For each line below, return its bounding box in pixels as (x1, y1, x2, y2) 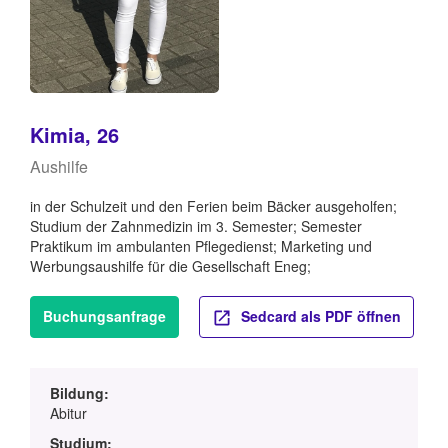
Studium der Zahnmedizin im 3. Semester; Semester (30, 216, 362, 237)
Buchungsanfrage (43, 306, 166, 327)
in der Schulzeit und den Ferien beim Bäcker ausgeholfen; (30, 196, 397, 217)
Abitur (50, 402, 87, 423)
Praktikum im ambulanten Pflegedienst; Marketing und (30, 236, 372, 257)
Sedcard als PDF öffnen (237, 306, 401, 327)
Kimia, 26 (30, 120, 119, 150)
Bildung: (50, 382, 109, 403)
